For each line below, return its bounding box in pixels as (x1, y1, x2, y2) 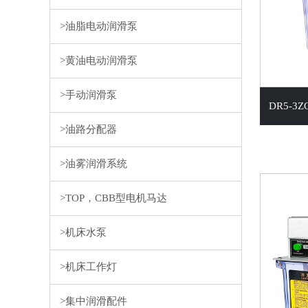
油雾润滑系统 (65, 158, 127, 169)
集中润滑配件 (65, 296, 127, 307)
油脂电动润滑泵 (65, 21, 137, 32)
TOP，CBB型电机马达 (65, 192, 167, 203)
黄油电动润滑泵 (65, 55, 137, 66)
